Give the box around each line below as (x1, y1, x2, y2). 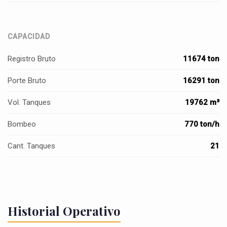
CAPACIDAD (8, 32, 50, 41)
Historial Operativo (8, 203, 121, 219)
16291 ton (183, 76, 219, 85)
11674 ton (183, 54, 219, 63)
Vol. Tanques (8, 98, 51, 107)
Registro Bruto (8, 54, 56, 63)
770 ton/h (184, 120, 219, 129)
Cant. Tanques (8, 141, 55, 150)
